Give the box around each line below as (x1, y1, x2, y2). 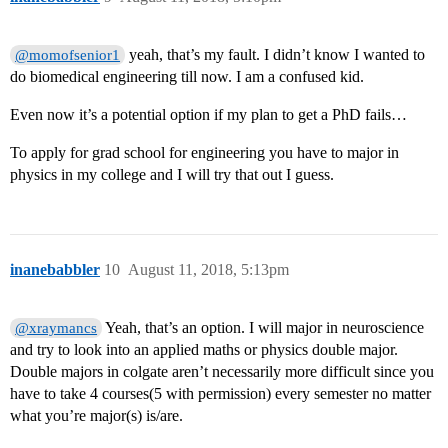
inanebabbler (10, 261, 100, 279)
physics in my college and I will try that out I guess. (10, 166, 334, 184)
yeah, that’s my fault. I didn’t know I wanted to (125, 46, 426, 64)
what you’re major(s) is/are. (10, 407, 183, 425)
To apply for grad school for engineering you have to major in (10, 144, 399, 162)
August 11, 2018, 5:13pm (128, 261, 289, 279)
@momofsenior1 (15, 47, 121, 64)
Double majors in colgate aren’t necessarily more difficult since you (10, 363, 434, 381)
